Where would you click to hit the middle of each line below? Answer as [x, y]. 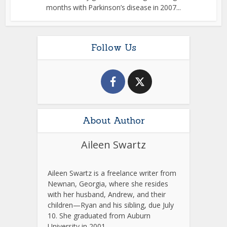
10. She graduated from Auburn [99, 215]
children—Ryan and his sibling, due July [111, 205]
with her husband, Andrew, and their [107, 194]
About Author [113, 120]
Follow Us [113, 47]
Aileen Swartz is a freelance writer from [112, 173]
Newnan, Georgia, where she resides [108, 183]
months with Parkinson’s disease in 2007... [113, 7]
